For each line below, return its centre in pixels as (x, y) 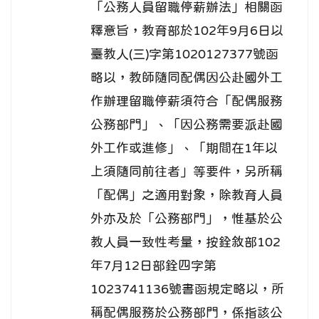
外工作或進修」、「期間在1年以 (184, 148)
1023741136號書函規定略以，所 (187, 289)
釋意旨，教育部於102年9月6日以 (187, 31)
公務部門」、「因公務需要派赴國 (187, 125)
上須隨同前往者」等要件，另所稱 (187, 172)
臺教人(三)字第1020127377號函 (184, 54)
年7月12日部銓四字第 (153, 266)
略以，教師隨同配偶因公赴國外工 (187, 78)
